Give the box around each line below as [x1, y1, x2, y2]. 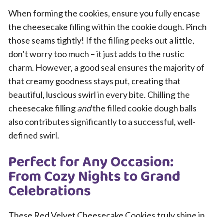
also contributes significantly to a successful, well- [8, 116, 196, 127]
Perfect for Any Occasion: [8, 151, 173, 174]
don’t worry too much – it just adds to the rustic [8, 48, 184, 59]
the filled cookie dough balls [91, 103, 197, 113]
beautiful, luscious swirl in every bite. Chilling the [8, 89, 190, 100]
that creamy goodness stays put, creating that [8, 76, 181, 86]
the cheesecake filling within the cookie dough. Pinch [8, 21, 207, 32]
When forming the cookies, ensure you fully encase [8, 8, 200, 18]
